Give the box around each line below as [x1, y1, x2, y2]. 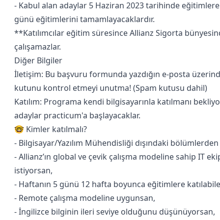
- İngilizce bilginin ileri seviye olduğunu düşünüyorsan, [14, 206, 215, 217]
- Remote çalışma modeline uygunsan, [14, 192, 155, 203]
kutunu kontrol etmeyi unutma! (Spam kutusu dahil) [14, 82, 207, 93]
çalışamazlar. [14, 41, 61, 52]
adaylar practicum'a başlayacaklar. [14, 110, 140, 121]
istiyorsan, [14, 165, 53, 176]
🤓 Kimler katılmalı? [14, 124, 87, 135]
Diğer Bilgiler [14, 55, 62, 66]
